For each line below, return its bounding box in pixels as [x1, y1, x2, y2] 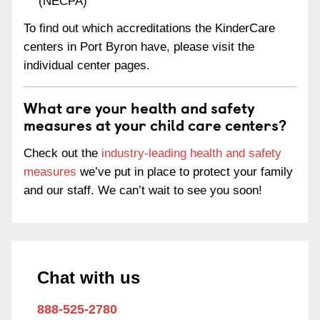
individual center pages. [24, 59, 150, 73]
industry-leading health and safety [101, 146, 281, 160]
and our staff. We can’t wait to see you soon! [24, 184, 262, 197]
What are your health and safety [24, 96, 255, 119]
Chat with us [37, 268, 140, 287]
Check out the [24, 146, 101, 160]
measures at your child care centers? [24, 113, 286, 136]
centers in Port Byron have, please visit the [24, 40, 254, 54]
